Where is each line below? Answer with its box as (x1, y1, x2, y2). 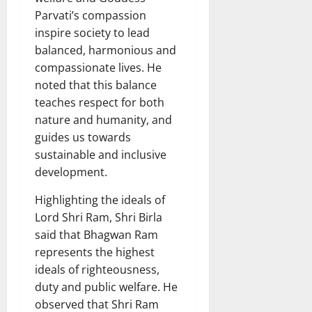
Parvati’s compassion (35, 7, 146, 23)
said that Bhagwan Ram (35, 226, 158, 242)
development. (35, 164, 107, 180)
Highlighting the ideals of (35, 192, 165, 208)
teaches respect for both (35, 94, 164, 110)
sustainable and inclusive (35, 146, 166, 162)
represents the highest (35, 244, 155, 260)
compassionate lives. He (35, 59, 162, 75)
